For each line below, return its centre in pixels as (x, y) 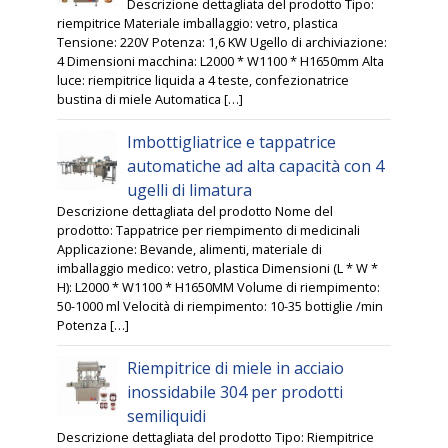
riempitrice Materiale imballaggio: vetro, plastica (198, 23)
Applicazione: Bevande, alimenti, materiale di (190, 249)
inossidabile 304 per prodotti (235, 392)
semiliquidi (167, 416)
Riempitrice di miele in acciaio (236, 368)
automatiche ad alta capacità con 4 (256, 166)
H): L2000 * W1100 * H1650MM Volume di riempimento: (219, 287)
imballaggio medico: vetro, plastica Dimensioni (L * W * (218, 268)
